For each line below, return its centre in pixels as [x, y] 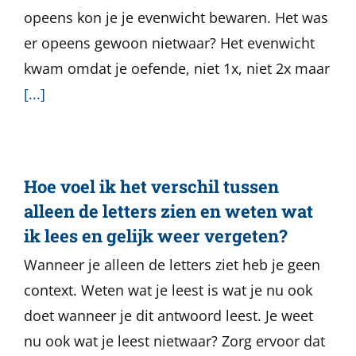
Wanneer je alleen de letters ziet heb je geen [172, 265]
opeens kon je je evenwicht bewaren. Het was [176, 17]
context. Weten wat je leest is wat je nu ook [168, 290]
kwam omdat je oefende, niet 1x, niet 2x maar [177, 68]
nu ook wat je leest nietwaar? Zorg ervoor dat [174, 341]
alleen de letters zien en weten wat [168, 211]
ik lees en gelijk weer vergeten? [156, 236]
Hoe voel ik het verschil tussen [151, 186]
